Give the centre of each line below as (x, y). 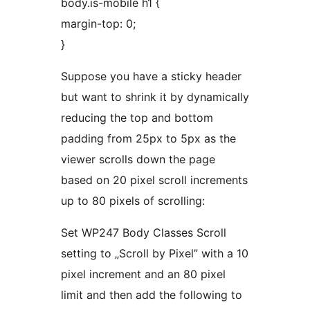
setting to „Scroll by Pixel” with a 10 (155, 254)
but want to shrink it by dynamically (155, 97)
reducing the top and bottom (137, 118)
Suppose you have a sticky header (151, 76)
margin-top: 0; (98, 24)
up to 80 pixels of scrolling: (133, 201)
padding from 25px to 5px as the (148, 139)
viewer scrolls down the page (138, 159)
